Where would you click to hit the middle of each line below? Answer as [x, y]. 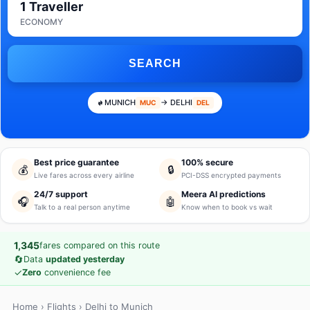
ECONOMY [42, 22]
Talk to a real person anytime [82, 207]
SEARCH [155, 63]
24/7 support [61, 194]
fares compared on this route [100, 245]
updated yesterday [85, 259]
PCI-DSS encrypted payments [231, 175]
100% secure [207, 162]
